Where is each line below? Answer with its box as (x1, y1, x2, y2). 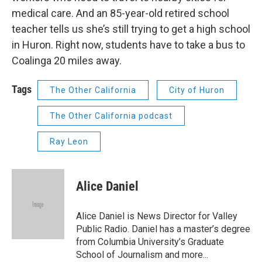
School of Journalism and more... (76, 249, 208, 260)
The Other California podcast (50, 111, 173, 120)
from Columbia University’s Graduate (76, 236, 224, 247)
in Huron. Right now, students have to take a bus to (12, 39, 245, 51)
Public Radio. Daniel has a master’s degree (76, 223, 250, 235)
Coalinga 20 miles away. (12, 54, 122, 67)
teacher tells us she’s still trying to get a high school (12, 23, 250, 35)
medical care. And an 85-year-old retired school (12, 7, 229, 19)
